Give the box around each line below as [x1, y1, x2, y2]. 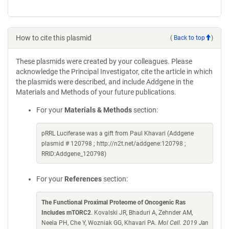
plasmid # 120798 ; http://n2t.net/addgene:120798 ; [41, 140, 186, 147]
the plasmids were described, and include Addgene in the [16, 78, 193, 86]
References [64, 175, 102, 183]
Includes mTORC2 [41, 209, 91, 216]
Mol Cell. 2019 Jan [158, 219, 208, 226]
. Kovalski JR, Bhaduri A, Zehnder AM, [91, 209, 193, 216]
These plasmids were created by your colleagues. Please [16, 57, 192, 65]
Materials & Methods [64, 106, 132, 114]
